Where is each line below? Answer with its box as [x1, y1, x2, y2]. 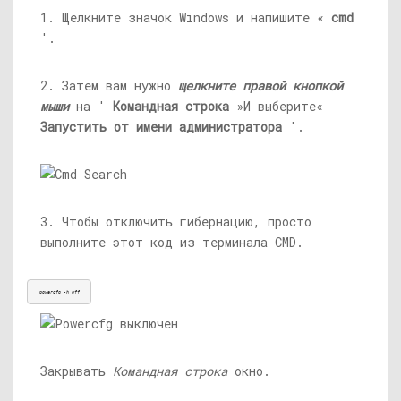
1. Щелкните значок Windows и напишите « [40, 9, 331, 27]
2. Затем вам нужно [40, 77, 178, 95]
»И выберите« [229, 98, 323, 115]
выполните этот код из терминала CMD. [40, 234, 303, 252]
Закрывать [40, 363, 113, 380]
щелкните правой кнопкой [178, 77, 343, 95]
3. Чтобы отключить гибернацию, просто [40, 213, 311, 231]
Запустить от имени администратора [40, 118, 282, 136]
